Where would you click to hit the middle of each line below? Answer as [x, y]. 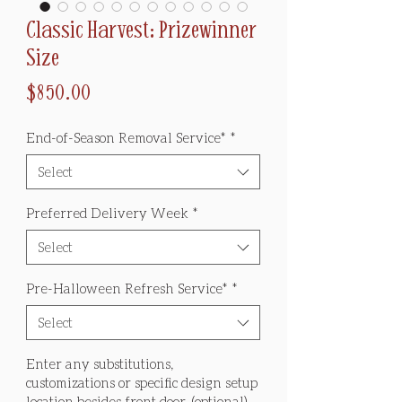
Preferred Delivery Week [107, 213]
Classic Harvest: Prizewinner [141, 31]
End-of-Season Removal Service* [126, 138]
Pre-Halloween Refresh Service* [127, 288]
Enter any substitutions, [100, 364]
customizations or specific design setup [142, 383]
